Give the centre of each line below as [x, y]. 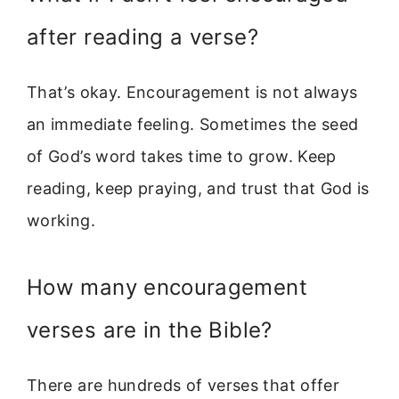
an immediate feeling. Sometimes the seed [193, 125]
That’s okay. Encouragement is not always [192, 93]
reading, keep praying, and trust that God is [198, 189]
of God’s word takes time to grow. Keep [182, 157]
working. [61, 221]
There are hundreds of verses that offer [183, 385]
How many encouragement [167, 287]
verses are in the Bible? [150, 330]
